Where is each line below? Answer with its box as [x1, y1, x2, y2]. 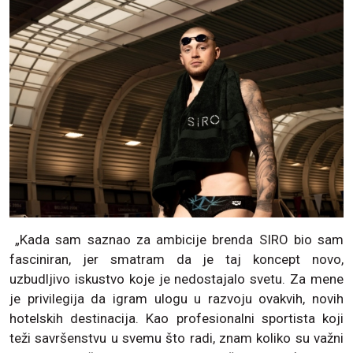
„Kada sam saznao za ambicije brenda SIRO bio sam [9, 232, 344, 248]
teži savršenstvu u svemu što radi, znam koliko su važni [9, 330, 344, 347]
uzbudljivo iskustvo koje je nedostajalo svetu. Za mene [9, 271, 344, 288]
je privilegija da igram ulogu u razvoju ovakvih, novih [9, 291, 344, 307]
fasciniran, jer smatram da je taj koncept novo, [9, 251, 344, 268]
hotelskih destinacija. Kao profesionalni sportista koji [9, 310, 344, 327]
